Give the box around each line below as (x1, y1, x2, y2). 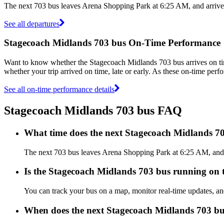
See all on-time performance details (4, 84, 114, 93)
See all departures (4, 19, 59, 28)
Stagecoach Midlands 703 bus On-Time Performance (4, 37, 220, 48)
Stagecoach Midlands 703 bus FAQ (4, 103, 182, 117)
